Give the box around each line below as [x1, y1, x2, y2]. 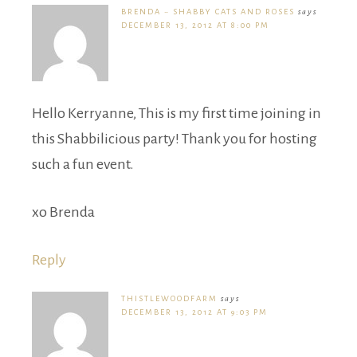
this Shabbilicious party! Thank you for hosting [32, 130, 317, 147]
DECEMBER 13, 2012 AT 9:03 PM [121, 307, 268, 316]
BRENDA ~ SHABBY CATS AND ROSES [121, 6, 295, 16]
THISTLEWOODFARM [121, 293, 218, 303]
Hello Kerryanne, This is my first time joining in [32, 104, 321, 121]
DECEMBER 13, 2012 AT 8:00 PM [121, 20, 269, 29]
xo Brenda [32, 203, 95, 220]
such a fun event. [32, 155, 134, 172]
